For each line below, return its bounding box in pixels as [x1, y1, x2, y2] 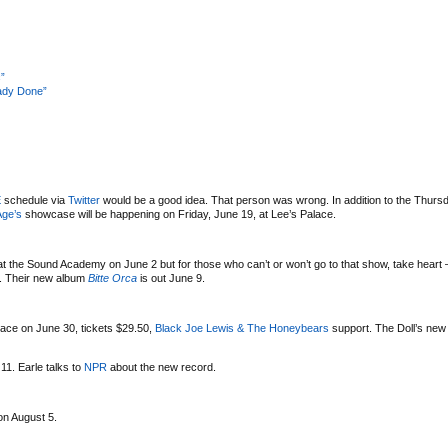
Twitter [68, 194, 100, 206]
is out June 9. [137, 272, 205, 284]
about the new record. [107, 361, 216, 373]
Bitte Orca [88, 272, 137, 284]
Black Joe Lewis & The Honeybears [155, 322, 329, 334]
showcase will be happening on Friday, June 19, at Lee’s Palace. [22, 208, 336, 220]
